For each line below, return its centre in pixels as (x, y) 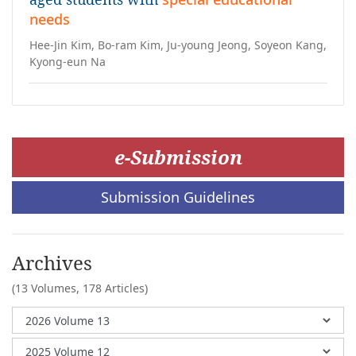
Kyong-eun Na (68, 62)
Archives (52, 263)
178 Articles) (115, 288)
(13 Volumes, (47, 288)
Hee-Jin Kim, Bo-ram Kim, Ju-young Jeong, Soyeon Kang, (178, 45)
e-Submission (178, 157)
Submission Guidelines (178, 197)
